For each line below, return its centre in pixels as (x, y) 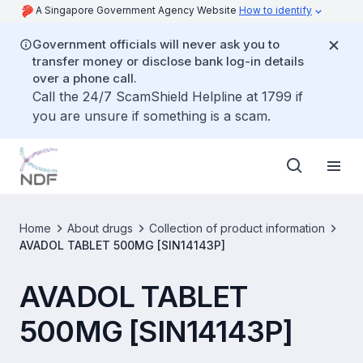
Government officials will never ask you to (156, 44)
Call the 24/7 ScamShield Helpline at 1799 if (168, 96)
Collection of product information (237, 228)
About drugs (100, 228)
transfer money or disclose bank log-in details (168, 61)
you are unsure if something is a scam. (152, 116)
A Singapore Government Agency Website (137, 10)
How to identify (275, 10)
